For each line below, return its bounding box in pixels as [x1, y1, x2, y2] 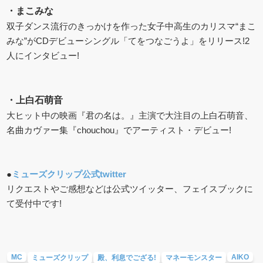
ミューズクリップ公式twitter [12, 169, 127, 180]
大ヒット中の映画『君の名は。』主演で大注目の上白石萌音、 [6, 110, 254, 121]
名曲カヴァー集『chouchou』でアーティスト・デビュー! [6, 125, 232, 136]
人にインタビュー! [6, 50, 80, 61]
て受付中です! [6, 198, 65, 209]
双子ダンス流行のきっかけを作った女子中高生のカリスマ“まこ [6, 21, 257, 32]
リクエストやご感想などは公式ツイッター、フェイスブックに [6, 184, 254, 194]
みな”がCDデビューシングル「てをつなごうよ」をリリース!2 [6, 36, 250, 46]
